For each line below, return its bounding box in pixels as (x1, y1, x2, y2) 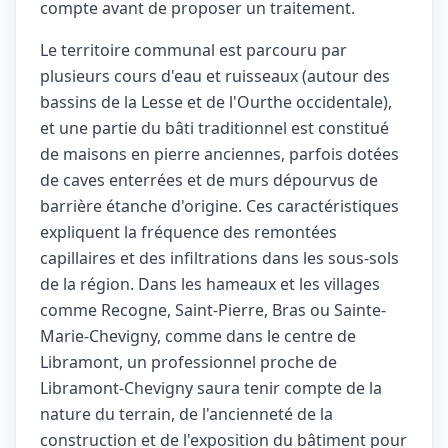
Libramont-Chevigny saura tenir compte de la (40, 377, 382, 399)
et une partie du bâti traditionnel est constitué (40, 117, 389, 139)
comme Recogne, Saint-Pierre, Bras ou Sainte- (40, 299, 386, 321)
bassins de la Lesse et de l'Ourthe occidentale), (40, 91, 392, 113)
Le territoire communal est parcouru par (40, 39, 347, 61)
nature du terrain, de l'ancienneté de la (40, 403, 333, 425)
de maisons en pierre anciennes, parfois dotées (40, 143, 399, 165)
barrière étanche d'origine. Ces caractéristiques (40, 195, 399, 217)
